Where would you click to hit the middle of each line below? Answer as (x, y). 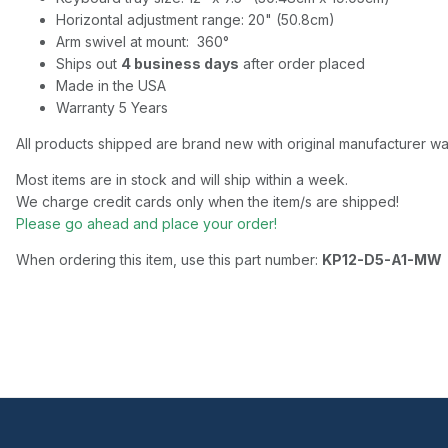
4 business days (180, 64)
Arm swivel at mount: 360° (142, 42)
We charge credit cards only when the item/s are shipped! (211, 202)
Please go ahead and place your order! (146, 224)
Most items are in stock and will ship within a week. (182, 180)
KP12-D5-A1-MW (382, 260)
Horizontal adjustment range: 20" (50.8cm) (195, 20)
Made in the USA (111, 86)
